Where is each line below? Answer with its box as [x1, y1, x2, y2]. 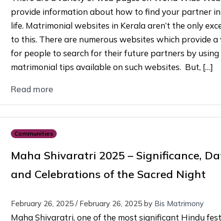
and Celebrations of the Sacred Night [10, 167, 206, 181]
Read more [10, 83, 53, 94]
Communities [14, 129, 53, 137]
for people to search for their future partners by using [10, 47, 219, 58]
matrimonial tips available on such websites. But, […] [10, 61, 213, 72]
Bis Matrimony [154, 198, 204, 208]
